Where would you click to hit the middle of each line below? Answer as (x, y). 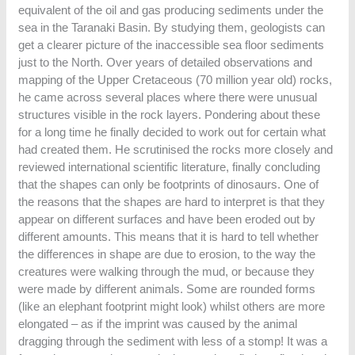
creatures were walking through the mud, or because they (167, 272)
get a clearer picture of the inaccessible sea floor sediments (172, 45)
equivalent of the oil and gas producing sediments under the (171, 10)
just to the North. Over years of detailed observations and (166, 63)
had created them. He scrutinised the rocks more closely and (176, 150)
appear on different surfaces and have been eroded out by (167, 219)
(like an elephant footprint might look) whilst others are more (172, 307)
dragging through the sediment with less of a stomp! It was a (173, 342)
